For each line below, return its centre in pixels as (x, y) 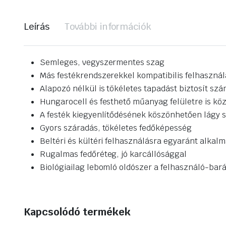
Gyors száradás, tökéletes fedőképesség (116, 128)
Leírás (37, 27)
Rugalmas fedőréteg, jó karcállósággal (113, 154)
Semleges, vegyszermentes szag (102, 63)
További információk (108, 27)
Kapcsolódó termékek (77, 212)
